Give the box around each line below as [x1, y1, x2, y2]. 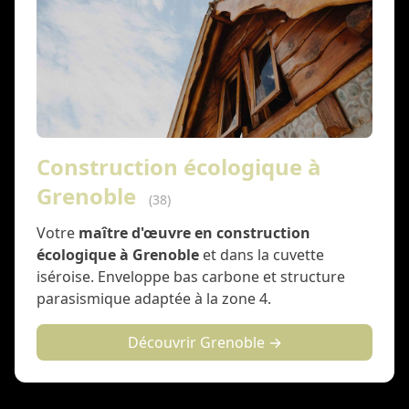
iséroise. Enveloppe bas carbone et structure [37, 267, 345, 287]
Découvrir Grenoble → [127, 332, 282, 352]
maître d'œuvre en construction [79, 223, 310, 243]
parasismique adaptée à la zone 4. [37, 288, 271, 309]
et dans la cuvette [199, 245, 324, 265]
